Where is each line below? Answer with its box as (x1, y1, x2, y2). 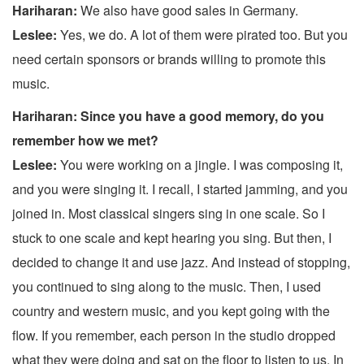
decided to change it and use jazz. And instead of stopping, (12, 253, 350, 272)
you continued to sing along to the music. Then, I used (12, 277, 321, 297)
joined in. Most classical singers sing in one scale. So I (12, 204, 325, 223)
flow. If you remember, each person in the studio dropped (12, 326, 336, 345)
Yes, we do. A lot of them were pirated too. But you (57, 25, 348, 45)
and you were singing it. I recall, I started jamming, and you (12, 180, 348, 199)
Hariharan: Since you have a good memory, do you (12, 106, 324, 126)
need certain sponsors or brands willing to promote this (12, 50, 326, 69)
